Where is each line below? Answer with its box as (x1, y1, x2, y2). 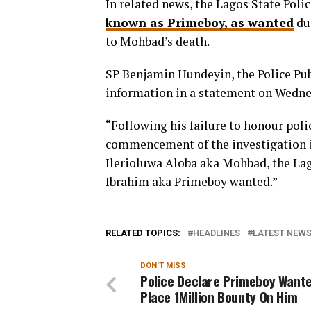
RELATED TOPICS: (106, 228, 180, 238)
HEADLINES (193, 228, 240, 238)
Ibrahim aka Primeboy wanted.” (106, 174, 278, 190)
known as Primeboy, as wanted (106, 15, 294, 31)
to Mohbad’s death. (106, 33, 210, 49)
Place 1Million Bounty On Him (140, 287, 298, 307)
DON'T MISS (140, 261, 186, 270)
